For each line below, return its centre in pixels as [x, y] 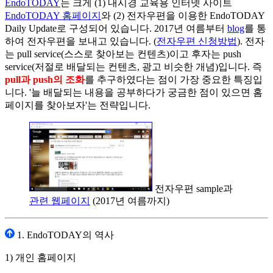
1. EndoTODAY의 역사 [64, 235]
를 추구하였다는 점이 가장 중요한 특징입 [174, 79]
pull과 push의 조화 [45, 79]
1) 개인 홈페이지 [41, 258]
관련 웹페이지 [60, 201]
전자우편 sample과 [193, 188]
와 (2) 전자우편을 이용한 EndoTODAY [183, 15]
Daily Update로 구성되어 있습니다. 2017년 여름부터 [116, 28]
